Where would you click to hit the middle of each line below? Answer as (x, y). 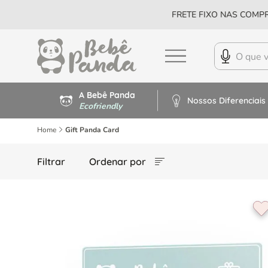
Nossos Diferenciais (226, 100)
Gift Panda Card (92, 130)
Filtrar (51, 161)
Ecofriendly (101, 106)
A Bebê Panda (107, 95)
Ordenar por (118, 162)
